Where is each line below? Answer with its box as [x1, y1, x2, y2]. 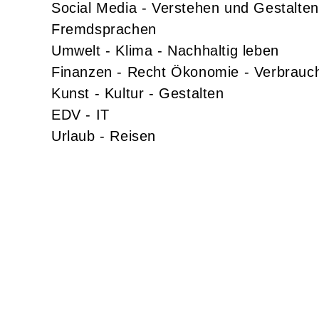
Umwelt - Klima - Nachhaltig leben [51, 42, 279, 58]
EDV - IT [51, 106, 110, 122]
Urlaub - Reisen [51, 127, 156, 144]
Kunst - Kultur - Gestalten [51, 85, 224, 101]
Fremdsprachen [51, 21, 157, 37]
